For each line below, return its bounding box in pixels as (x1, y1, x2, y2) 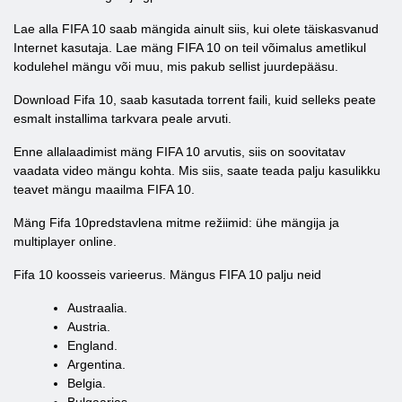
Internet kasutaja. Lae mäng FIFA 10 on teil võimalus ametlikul (13, 40, 366, 55)
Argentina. (67, 357, 126, 371)
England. (67, 338, 118, 353)
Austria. (67, 319, 110, 334)
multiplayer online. (13, 234, 117, 249)
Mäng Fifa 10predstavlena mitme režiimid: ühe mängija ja (13, 215, 339, 230)
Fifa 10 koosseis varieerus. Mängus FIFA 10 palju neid (13, 267, 321, 282)
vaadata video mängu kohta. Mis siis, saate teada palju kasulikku (13, 163, 380, 178)
